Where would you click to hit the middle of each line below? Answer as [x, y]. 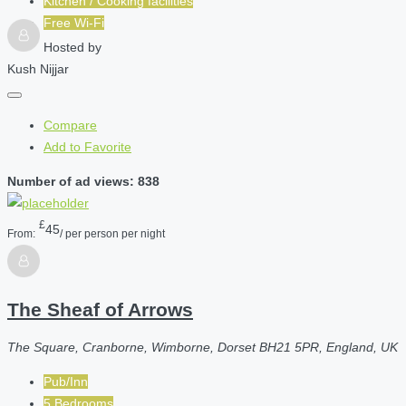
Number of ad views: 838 [83, 182]
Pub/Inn [66, 382]
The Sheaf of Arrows [100, 310]
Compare [70, 126]
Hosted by [72, 48]
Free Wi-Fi [74, 23]
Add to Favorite [87, 147]
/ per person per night [112, 233]
